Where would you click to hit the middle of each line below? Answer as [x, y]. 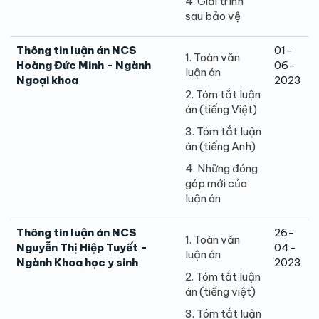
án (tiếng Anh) [220, 146]
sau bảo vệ [213, 16]
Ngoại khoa [47, 80]
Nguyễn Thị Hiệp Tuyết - [82, 247]
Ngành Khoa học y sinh [77, 262]
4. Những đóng [221, 168]
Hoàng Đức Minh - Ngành [84, 65]
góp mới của [216, 183]
